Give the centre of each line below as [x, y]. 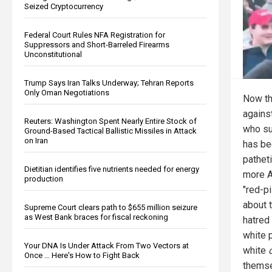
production [44, 178]
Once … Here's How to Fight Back [82, 255]
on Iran [36, 140]
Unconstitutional [53, 54]
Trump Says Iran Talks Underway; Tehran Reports [109, 83]
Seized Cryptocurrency [64, 6]
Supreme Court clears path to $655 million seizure [111, 207]
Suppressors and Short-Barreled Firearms [97, 44]
